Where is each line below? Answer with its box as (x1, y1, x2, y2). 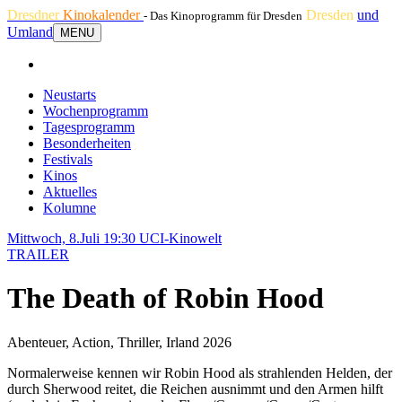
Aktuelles (43, 184, 97, 199)
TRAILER (7, 247, 69, 262)
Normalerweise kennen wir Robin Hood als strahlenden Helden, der (7, 364, 392, 380)
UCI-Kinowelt (139, 231, 222, 246)
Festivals (43, 152, 92, 167)
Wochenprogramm (43, 103, 148, 118)
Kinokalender (63, 7, 144, 22)
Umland (7, 24, 53, 39)
